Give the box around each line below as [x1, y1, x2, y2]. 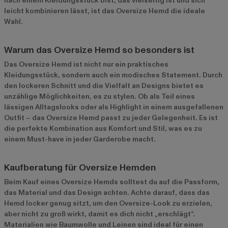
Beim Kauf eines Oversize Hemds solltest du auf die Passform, [4, 177, 219, 187]
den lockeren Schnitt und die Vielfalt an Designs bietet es [4, 80, 204, 91]
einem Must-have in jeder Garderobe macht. [4, 134, 156, 144]
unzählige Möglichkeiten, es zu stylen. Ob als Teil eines [4, 91, 195, 101]
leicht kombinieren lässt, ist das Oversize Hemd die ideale [4, 6, 205, 16]
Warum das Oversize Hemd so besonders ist [4, 43, 194, 56]
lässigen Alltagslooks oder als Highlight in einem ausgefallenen [4, 102, 223, 112]
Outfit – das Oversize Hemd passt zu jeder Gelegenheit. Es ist [4, 112, 218, 123]
